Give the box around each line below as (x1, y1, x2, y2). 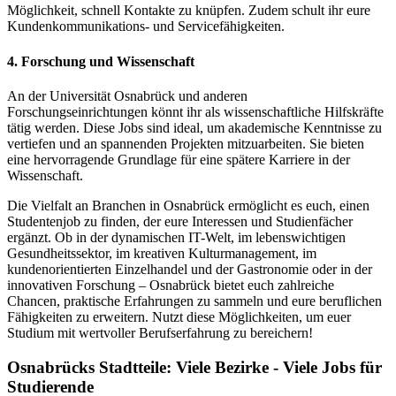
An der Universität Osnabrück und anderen (7, 88, 247, 103)
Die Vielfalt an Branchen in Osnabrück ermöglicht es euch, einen (7, 198, 369, 213)
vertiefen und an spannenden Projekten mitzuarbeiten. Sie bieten (7, 136, 364, 151)
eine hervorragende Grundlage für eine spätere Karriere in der (7, 152, 350, 167)
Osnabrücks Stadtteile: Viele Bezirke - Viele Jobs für (7, 357, 382, 377)
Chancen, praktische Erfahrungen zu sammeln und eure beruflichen (7, 293, 382, 308)
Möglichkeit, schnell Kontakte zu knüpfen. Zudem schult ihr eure (7, 3, 370, 19)
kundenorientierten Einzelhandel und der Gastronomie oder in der (7, 262, 372, 277)
